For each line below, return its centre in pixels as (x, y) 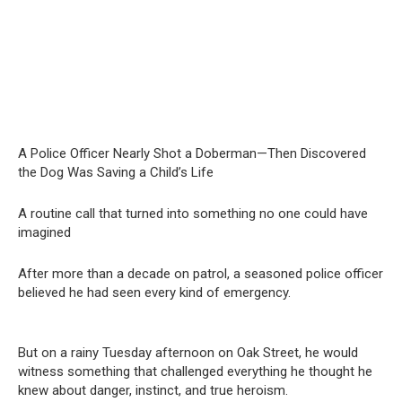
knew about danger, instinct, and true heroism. (153, 391)
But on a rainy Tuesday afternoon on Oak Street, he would (188, 353)
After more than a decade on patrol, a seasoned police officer (201, 274)
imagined (44, 233)
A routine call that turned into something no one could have (193, 214)
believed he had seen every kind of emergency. (154, 293)
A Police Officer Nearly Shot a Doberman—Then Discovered (192, 154)
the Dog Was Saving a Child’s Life (116, 173)
